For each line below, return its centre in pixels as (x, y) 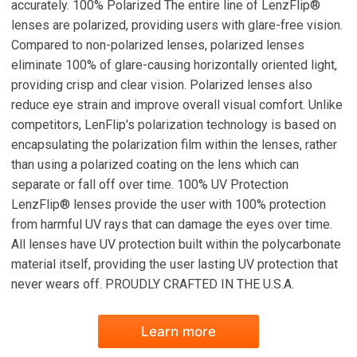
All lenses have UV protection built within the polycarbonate (176, 244)
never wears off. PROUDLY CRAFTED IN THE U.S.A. (153, 284)
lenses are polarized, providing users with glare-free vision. (177, 25)
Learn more (178, 331)
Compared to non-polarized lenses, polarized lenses (158, 45)
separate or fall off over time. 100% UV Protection (150, 184)
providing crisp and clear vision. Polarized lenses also (162, 85)
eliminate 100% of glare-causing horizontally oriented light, (174, 65)
